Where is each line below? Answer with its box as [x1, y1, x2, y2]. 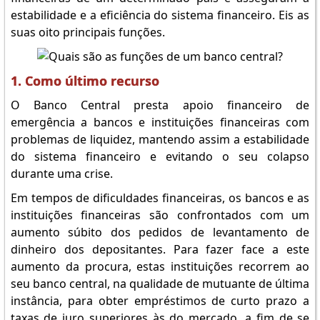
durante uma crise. [10, 166, 113, 181]
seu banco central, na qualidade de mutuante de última [10, 276, 310, 291]
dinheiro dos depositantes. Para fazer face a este [10, 241, 310, 257]
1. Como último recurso [10, 72, 159, 89]
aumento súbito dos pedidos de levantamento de [10, 224, 310, 240]
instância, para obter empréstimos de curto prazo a [10, 293, 310, 309]
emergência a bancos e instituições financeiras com [10, 114, 310, 130]
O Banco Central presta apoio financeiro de [10, 97, 310, 113]
